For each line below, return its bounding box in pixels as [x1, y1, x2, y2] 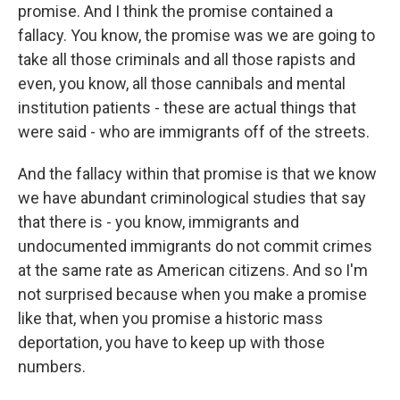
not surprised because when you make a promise [18, 285, 367, 304]
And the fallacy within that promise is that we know [18, 164, 377, 183]
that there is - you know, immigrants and [18, 212, 299, 231]
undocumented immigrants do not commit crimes [18, 237, 372, 255]
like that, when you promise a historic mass [18, 309, 323, 328]
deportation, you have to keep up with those [18, 333, 325, 352]
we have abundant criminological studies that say [18, 188, 366, 207]
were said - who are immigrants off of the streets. [18, 122, 370, 141]
